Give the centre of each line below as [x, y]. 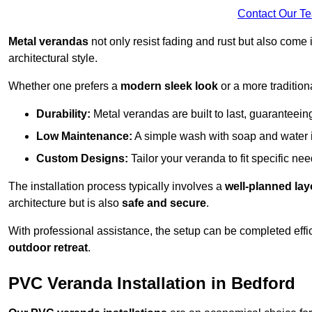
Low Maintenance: [84, 136]
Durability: [63, 114]
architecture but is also [65, 203]
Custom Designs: [82, 158]
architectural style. [53, 58]
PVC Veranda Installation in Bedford [152, 283]
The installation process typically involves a [117, 186]
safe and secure [164, 203]
